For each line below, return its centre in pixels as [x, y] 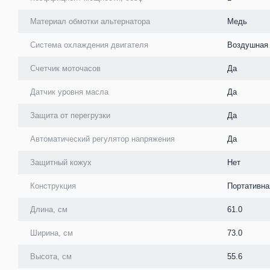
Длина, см [49, 209]
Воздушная [248, 45]
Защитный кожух [61, 162]
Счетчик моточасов [65, 68]
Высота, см [51, 256]
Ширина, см [52, 233]
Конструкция [53, 186]
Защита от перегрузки [70, 115]
